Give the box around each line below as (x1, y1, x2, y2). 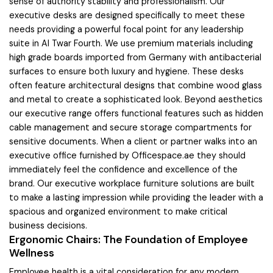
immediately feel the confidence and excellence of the (9, 163, 238, 175)
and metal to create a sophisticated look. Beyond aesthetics (9, 93, 263, 105)
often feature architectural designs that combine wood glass (9, 79, 262, 91)
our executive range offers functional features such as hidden (9, 107, 263, 119)
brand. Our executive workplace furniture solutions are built (9, 177, 255, 189)
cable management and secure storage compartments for (9, 121, 252, 133)
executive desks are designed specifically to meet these (9, 9, 245, 21)
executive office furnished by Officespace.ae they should (9, 149, 246, 161)
